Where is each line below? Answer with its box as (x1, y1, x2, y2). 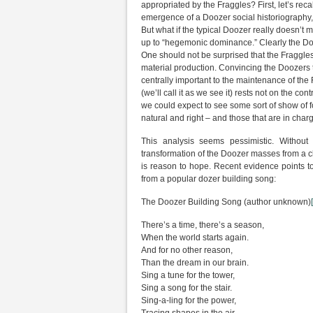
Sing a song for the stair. (141, 283, 232, 293)
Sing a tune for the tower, (141, 270, 235, 280)
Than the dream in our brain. (141, 258, 249, 268)
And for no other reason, (141, 245, 233, 255)
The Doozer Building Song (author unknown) (141, 197, 311, 207)
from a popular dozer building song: (141, 174, 276, 184)
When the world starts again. (141, 233, 249, 242)
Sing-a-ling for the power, (141, 296, 236, 305)
